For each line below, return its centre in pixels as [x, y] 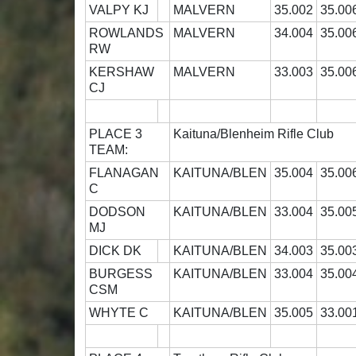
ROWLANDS [127, 33]
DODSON [118, 212]
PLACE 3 [124, 134]
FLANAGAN [124, 173]
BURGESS [121, 274]
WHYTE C [122, 313]
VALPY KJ [121, 10]
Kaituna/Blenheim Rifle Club [254, 134]
